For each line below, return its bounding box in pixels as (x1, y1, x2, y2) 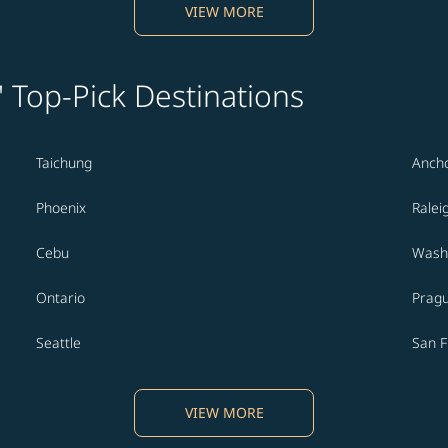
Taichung (36, 153, 92, 173)
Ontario (36, 288, 85, 308)
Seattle (36, 333, 81, 353)
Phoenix (36, 198, 86, 218)
